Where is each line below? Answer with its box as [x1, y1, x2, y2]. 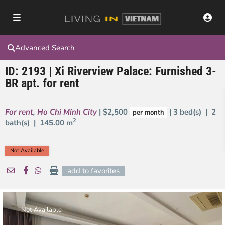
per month [133, 108, 164, 117]
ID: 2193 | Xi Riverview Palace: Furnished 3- [5, 64, 216, 78]
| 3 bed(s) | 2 [167, 107, 216, 117]
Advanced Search [15, 43, 75, 53]
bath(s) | [5, 118, 40, 128]
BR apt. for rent [5, 76, 79, 90]
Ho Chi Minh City [37, 107, 97, 117]
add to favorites [67, 166, 120, 176]
